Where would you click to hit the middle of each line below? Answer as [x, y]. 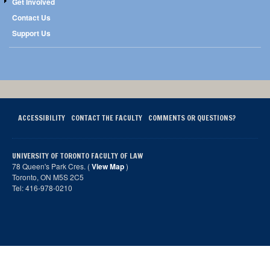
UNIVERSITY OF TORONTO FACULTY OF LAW [77, 155]
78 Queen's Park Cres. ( [52, 166]
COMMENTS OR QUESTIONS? [192, 118]
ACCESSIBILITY [42, 118]
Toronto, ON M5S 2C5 [48, 177]
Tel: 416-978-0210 [43, 187]
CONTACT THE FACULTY [107, 118]
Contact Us [31, 17]
